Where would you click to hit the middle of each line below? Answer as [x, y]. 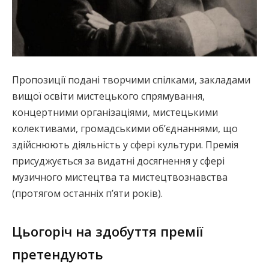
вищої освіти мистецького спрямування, [108, 96]
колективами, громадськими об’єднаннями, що [125, 128]
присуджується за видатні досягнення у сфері [118, 161]
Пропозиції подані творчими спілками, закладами [131, 80]
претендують [58, 254]
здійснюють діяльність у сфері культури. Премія [125, 144]
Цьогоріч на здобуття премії [107, 231]
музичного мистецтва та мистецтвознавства [120, 177]
